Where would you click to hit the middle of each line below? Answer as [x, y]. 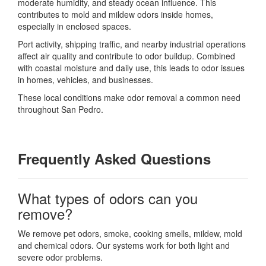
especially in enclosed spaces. [75, 26]
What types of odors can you [108, 198]
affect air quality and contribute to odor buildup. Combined [126, 56]
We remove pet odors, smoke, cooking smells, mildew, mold [130, 233]
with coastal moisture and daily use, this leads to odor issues [131, 67]
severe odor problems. [60, 257]
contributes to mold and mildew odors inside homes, [115, 14]
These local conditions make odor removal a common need [129, 97]
